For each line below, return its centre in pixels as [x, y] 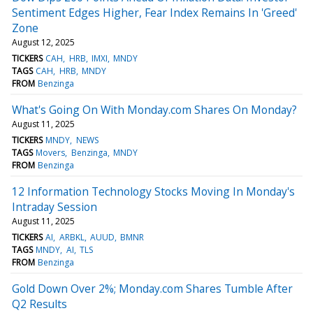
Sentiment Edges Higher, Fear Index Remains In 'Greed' [154, 12]
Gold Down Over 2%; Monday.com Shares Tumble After [152, 288]
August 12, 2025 [43, 42]
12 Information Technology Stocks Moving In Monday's [153, 191]
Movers [51, 152]
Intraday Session [54, 206]
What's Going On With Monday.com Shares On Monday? [154, 109]
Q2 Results [39, 304]
